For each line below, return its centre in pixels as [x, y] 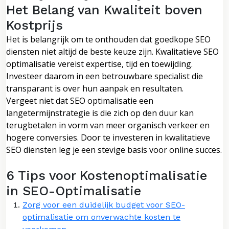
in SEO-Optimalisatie [74, 191]
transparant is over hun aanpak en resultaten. [95, 88]
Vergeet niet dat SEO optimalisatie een [80, 100]
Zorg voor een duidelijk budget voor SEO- [104, 204]
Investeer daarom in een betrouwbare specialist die [105, 76]
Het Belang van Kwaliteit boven [104, 10]
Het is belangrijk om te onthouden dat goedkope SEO [108, 39]
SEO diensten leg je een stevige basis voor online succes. [114, 150]
